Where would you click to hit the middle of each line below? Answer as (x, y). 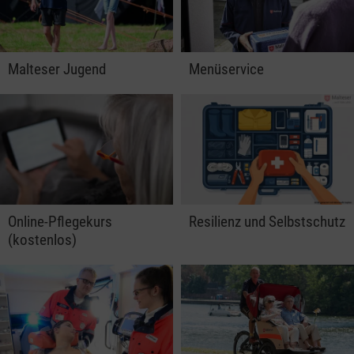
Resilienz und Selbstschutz (267, 221)
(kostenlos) (42, 239)
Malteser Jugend (57, 70)
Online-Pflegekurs (60, 221)
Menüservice (226, 70)
